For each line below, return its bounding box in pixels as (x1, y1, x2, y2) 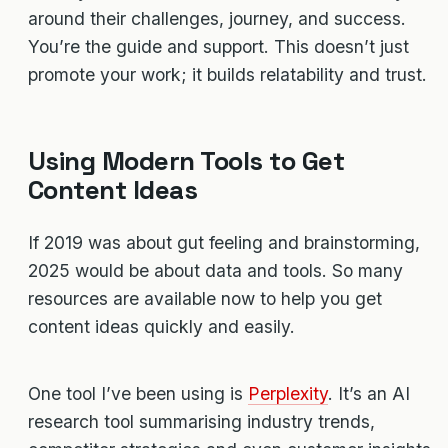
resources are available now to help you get (28, 287, 382, 309)
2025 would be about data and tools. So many (28, 259, 403, 281)
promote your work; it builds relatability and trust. (28, 64, 427, 86)
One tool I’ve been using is (28, 383, 248, 405)
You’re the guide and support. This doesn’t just (28, 36, 409, 58)
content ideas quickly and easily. (28, 315, 295, 337)
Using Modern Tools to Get (28, 143, 344, 178)
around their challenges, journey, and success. (28, 8, 406, 30)
